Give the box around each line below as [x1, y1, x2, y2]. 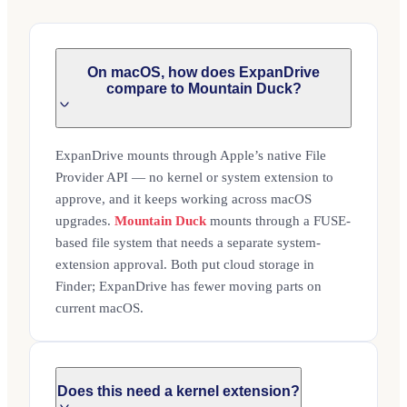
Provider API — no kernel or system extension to [55, 170, 333, 185]
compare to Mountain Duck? [105, 80, 302, 96]
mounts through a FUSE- [206, 213, 351, 229]
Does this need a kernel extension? [57, 383, 300, 400]
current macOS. [55, 301, 144, 316]
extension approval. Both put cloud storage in [55, 257, 314, 273]
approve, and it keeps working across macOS [55, 192, 312, 207]
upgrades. [55, 213, 111, 229]
